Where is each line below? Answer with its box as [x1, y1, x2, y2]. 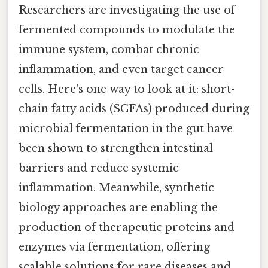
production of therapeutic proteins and [19, 220, 234, 234]
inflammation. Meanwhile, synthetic [19, 181, 214, 194]
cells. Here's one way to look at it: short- [19, 82, 235, 96]
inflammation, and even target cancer [19, 62, 224, 76]
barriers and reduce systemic [19, 161, 179, 175]
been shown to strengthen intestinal [19, 141, 213, 155]
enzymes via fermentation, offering [19, 240, 210, 254]
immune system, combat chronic [19, 42, 199, 56]
